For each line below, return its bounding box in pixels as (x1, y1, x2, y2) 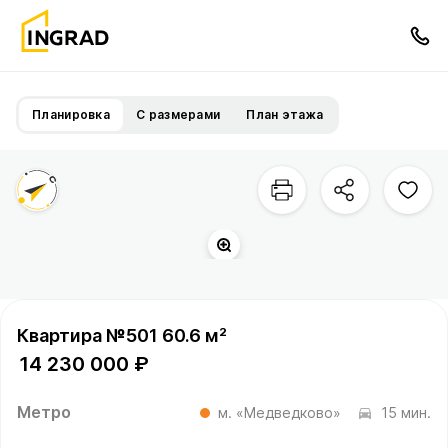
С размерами (136, 107, 221, 122)
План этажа (246, 107, 324, 122)
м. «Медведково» (218, 404, 341, 421)
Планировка (32, 107, 110, 122)
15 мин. (381, 404, 431, 421)
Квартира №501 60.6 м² (17, 325, 227, 346)
